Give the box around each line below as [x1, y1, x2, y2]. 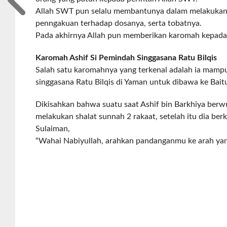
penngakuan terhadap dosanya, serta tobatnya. [35, 19, 202, 27]
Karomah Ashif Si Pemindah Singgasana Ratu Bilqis [35, 54, 217, 62]
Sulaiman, [35, 125, 70, 133]
